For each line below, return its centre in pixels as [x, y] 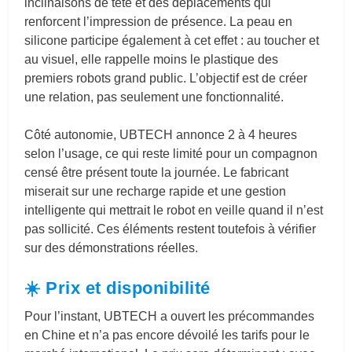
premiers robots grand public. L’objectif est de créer [166, 78]
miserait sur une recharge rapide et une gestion [156, 191]
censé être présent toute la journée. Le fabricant [157, 172]
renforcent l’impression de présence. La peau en [159, 21]
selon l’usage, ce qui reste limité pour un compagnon [171, 153]
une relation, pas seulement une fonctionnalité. [154, 97]
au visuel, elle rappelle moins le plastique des [152, 59]
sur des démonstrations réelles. [112, 247]
